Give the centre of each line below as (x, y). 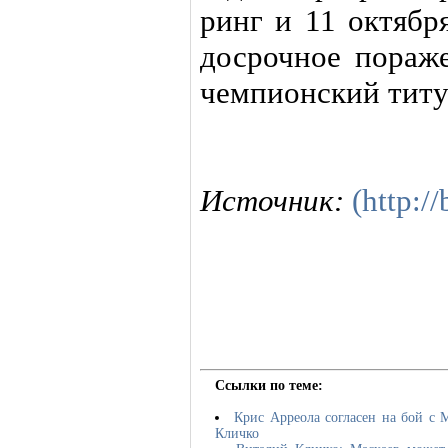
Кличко (237, 433)
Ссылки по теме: (269, 385)
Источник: (276, 200)
